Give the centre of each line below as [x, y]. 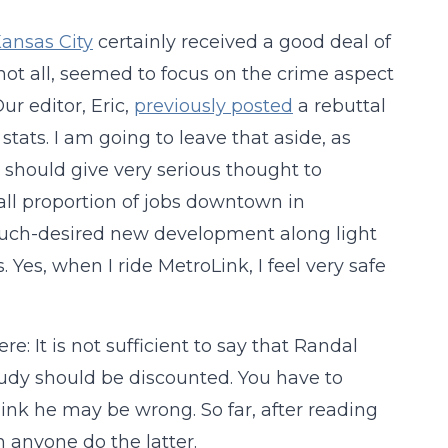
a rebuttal [339, 106]
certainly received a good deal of [241, 42]
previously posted [213, 106]
